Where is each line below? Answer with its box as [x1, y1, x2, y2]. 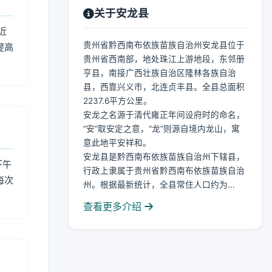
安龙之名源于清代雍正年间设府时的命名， [83, 110, 245, 120]
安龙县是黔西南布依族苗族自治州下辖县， [83, 152, 245, 161]
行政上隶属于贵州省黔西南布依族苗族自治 [83, 166, 245, 175]
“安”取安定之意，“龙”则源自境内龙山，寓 [83, 124, 240, 134]
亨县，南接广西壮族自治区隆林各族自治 [83, 68, 236, 78]
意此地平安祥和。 [83, 138, 151, 148]
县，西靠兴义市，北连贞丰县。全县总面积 [83, 82, 245, 92]
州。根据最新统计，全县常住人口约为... [83, 180, 235, 189]
